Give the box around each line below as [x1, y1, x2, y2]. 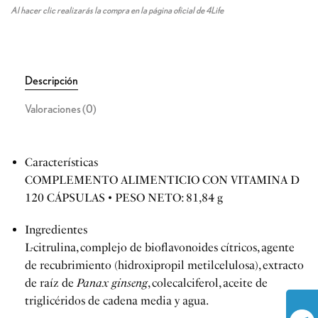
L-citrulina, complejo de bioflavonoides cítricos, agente [25, 241, 295, 254]
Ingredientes [25, 223, 87, 236]
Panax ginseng [77, 276, 148, 290]
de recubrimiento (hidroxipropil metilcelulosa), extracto [25, 258, 304, 272]
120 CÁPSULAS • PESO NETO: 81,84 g [25, 191, 223, 204]
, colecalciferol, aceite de [148, 276, 268, 290]
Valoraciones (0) [25, 102, 97, 116]
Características [25, 155, 98, 169]
